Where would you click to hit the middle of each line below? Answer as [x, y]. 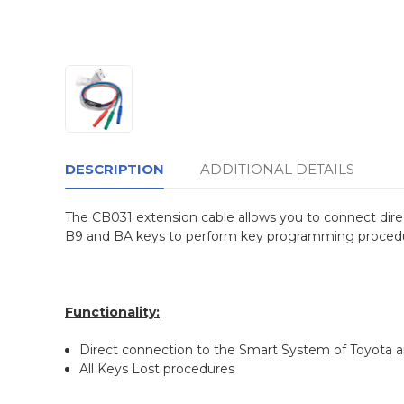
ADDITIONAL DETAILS [277, 170]
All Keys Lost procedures [157, 369]
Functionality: [112, 312]
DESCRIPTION [115, 170]
